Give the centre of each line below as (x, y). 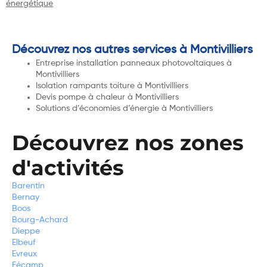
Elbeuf (24, 242)
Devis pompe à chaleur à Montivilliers (107, 97)
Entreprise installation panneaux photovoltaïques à (134, 63)
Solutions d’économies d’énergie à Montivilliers (124, 108)
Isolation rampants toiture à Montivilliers (112, 86)
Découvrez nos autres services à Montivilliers (132, 50)
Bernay (26, 197)
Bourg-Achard (40, 220)
